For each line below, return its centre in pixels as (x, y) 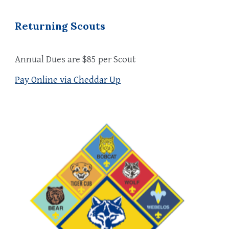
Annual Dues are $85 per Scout (77, 59)
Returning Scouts (60, 26)
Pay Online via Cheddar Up (68, 80)
